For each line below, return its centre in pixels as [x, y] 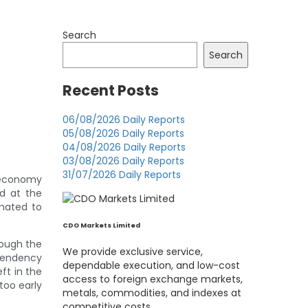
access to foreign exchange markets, [153, 279]
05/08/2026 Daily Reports [123, 134]
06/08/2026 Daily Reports [124, 120]
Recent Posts [111, 90]
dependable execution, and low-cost [151, 266]
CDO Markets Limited [101, 225]
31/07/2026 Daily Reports [122, 175]
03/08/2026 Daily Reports [123, 161]
